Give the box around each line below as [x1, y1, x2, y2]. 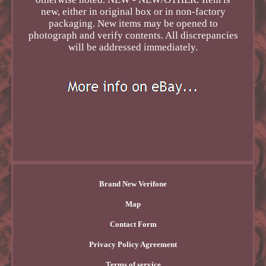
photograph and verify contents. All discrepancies [28, 30, 238, 42]
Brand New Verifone [99, 179, 167, 189]
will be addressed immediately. [68, 42, 198, 53]
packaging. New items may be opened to [48, 18, 218, 30]
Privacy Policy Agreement [89, 240, 177, 249]
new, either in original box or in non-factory [40, 6, 226, 18]
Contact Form [109, 220, 157, 229]
